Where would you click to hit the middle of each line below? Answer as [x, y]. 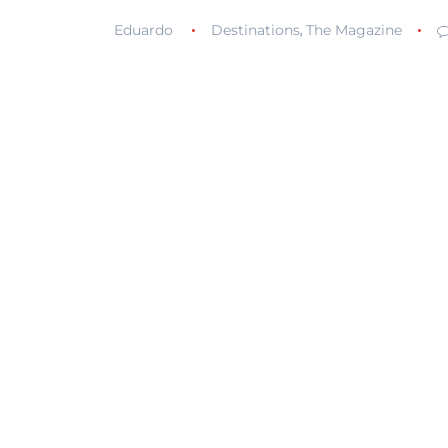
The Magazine [353, 30]
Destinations [255, 30]
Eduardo [143, 30]
